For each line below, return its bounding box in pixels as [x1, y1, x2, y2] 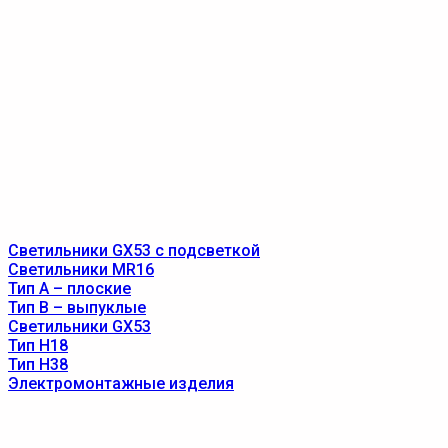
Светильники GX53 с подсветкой [8, 241, 260, 260]
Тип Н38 [8, 355, 68, 374]
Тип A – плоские [8, 279, 131, 298]
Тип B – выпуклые [8, 298, 146, 317]
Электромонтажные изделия [8, 374, 234, 393]
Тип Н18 [8, 336, 68, 355]
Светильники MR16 [8, 260, 154, 279]
